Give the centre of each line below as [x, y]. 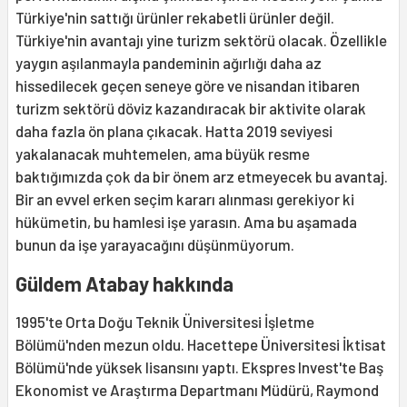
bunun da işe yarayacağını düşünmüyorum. [155, 245]
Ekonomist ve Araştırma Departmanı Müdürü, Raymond [197, 390]
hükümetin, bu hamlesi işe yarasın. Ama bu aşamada [186, 222]
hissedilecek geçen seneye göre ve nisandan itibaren [188, 86]
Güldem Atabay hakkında [124, 284]
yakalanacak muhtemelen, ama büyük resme [163, 154]
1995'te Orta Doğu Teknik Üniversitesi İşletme [165, 322]
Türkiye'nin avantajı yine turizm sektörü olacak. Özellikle [201, 40]
